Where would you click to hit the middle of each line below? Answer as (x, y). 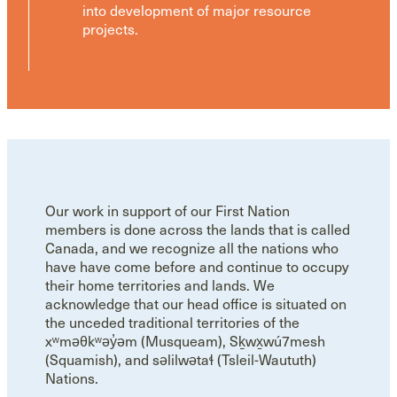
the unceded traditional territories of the (173, 323)
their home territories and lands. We (160, 285)
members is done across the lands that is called (198, 230)
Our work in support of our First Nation (168, 211)
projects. (110, 29)
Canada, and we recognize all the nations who (192, 248)
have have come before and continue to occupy (198, 267)
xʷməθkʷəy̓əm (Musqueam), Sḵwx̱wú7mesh (186, 341)
